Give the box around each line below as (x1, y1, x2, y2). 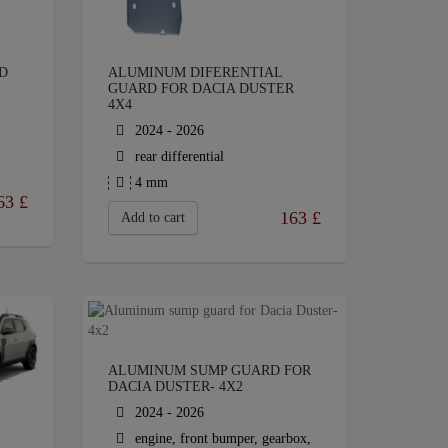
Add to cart (121, 210, 186, 226)
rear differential (131, 149, 225, 165)
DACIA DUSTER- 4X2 (108, 379, 244, 395)
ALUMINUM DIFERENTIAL (108, 65, 283, 81)
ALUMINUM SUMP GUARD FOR (108, 363, 312, 379)
